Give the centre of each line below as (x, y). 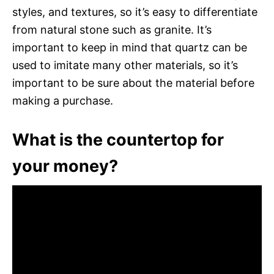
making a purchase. (63, 100)
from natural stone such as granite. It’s (112, 29)
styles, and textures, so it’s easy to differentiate (135, 12)
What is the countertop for (118, 139)
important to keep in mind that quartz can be (130, 47)
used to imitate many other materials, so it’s (125, 65)
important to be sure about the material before (133, 83)
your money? (65, 166)
